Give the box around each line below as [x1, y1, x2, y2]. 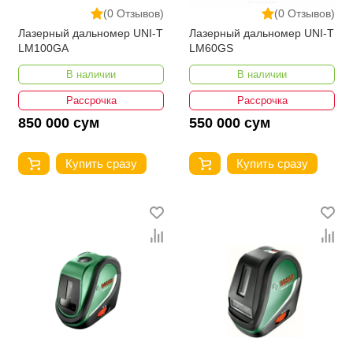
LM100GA [18, 42, 69, 54]
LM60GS [189, 42, 233, 54]
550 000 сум [189, 115, 270, 131]
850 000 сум [18, 115, 99, 131]
